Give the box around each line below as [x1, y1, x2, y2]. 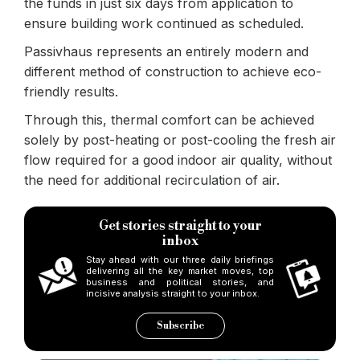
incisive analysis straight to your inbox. [86, 287, 260, 299]
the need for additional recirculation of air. [24, 171, 280, 188]
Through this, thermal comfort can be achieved [24, 111, 314, 128]
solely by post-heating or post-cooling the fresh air [24, 131, 336, 148]
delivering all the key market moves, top [86, 264, 274, 276]
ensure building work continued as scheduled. [24, 14, 304, 31]
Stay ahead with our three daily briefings [86, 253, 274, 265]
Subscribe [156, 319, 204, 332]
